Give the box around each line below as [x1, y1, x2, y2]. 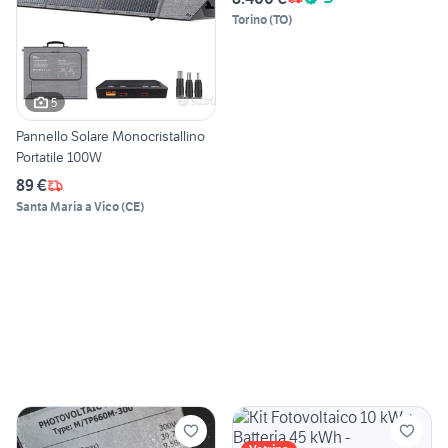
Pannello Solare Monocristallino [16, 127, 205, 146]
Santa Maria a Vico [16, 199, 119, 215]
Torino [232, 11, 267, 27]
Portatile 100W [16, 148, 102, 167]
